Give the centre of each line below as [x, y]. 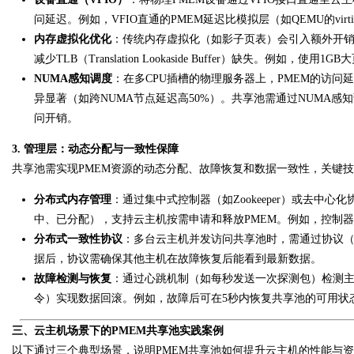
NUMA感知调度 [73, 79]
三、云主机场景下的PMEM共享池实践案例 [118, 331]
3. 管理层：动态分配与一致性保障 [95, 149]
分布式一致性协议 [78, 239]
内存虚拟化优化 [73, 39]
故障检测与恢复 [73, 279]
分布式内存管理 [73, 200]
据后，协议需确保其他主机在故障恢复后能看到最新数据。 [178, 259]
